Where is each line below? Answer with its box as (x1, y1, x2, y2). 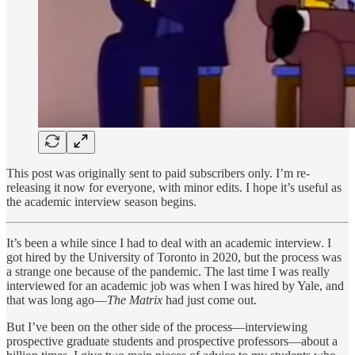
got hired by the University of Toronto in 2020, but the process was (6, 250, 342, 264)
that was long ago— (6, 292, 107, 307)
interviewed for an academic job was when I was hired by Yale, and (6, 278, 344, 292)
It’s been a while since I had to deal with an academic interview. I (6, 235, 331, 250)
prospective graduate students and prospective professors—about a (6, 334, 338, 348)
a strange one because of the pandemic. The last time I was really (6, 264, 330, 278)
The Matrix (107, 292, 162, 307)
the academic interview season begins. (6, 194, 197, 208)
